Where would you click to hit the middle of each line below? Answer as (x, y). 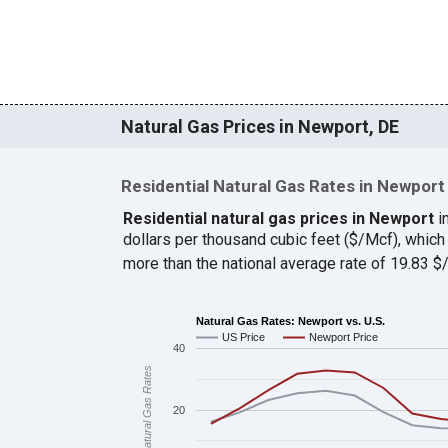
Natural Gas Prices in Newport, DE (259, 127)
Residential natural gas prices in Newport (278, 218)
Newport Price (343, 337)
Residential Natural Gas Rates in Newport (282, 186)
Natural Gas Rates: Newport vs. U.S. (290, 320)
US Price (243, 337)
